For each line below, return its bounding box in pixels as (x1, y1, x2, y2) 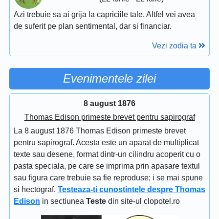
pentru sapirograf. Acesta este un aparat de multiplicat (14, 138, 199, 147)
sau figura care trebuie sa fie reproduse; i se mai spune (14, 174, 203, 182)
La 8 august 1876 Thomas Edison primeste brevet (14, 127, 186, 135)
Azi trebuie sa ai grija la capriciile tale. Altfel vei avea (14, 10, 195, 19)
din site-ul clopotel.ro (106, 197, 180, 206)
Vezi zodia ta (152, 42, 198, 50)
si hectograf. (14, 185, 58, 194)
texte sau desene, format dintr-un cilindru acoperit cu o (14, 150, 200, 159)
